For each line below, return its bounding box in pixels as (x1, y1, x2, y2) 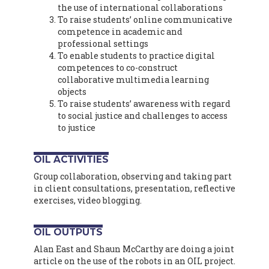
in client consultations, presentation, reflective (34, 182, 235, 194)
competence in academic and (58, 25, 183, 37)
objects (58, 85, 86, 97)
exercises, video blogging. (34, 194, 142, 206)
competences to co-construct (58, 61, 178, 73)
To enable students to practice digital (58, 49, 215, 61)
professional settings (58, 37, 148, 49)
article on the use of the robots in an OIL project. (34, 255, 235, 267)
